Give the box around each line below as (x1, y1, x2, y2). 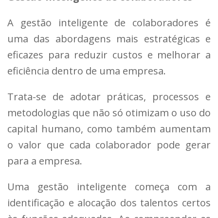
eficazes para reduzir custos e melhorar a (7, 48, 211, 61)
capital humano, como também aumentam (7, 122, 211, 135)
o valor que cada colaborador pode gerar (7, 138, 211, 151)
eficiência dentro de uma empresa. (7, 64, 166, 77)
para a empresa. (7, 154, 82, 167)
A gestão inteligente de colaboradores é (7, 16, 211, 29)
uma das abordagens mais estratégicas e (7, 32, 211, 45)
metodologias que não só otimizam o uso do (7, 106, 211, 119)
